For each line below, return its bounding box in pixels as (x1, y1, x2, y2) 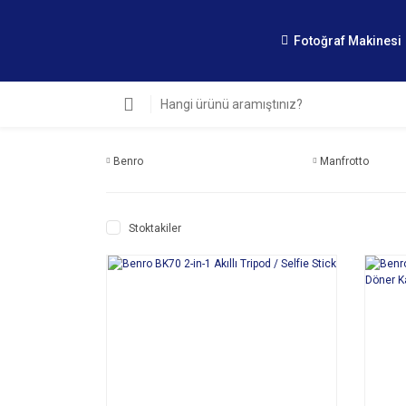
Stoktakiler (129, 222, 181, 235)
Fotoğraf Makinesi (294, 33, 401, 48)
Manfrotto (320, 155, 369, 168)
